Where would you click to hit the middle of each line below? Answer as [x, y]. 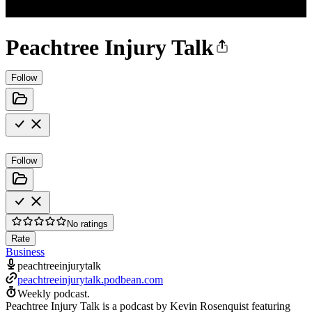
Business [25, 251]
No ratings [87, 224]
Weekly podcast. [54, 293]
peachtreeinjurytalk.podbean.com [90, 279]
